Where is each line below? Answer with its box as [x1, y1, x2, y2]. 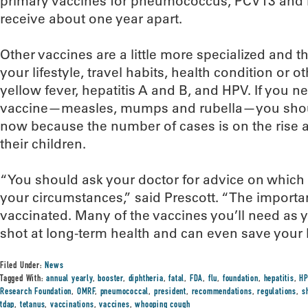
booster [98, 274, 124, 284]
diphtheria [128, 274, 164, 284]
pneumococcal [100, 287, 149, 297]
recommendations [191, 287, 252, 297]
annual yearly [46, 274, 93, 284]
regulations [257, 287, 297, 297]
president [153, 287, 187, 297]
